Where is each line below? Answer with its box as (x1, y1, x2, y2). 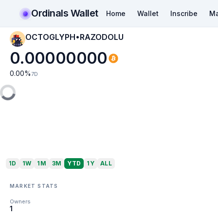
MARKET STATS (10, 182, 58, 189)
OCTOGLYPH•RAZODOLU (25, 32, 124, 42)
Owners (10, 198, 31, 205)
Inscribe (170, 9, 198, 18)
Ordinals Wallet (31, 7, 98, 19)
